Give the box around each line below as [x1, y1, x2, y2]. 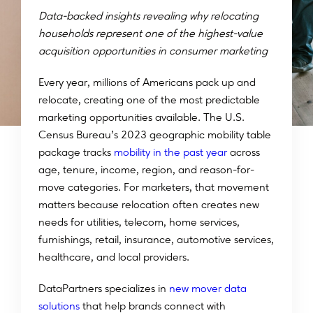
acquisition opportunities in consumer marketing [38, 44, 268, 58]
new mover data [166, 282, 247, 296]
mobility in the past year [111, 145, 227, 159]
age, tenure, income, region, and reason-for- [38, 163, 254, 177]
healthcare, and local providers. [38, 250, 189, 264]
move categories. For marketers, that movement [38, 180, 269, 194]
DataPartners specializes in [38, 282, 166, 296]
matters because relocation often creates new [38, 198, 259, 212]
